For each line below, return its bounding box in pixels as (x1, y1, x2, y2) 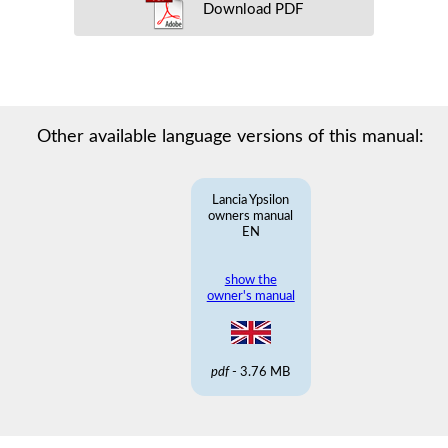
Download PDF (199, 2, 303, 18)
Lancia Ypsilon (212, 194, 290, 208)
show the (224, 274, 277, 288)
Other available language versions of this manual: (37, 128, 425, 147)
